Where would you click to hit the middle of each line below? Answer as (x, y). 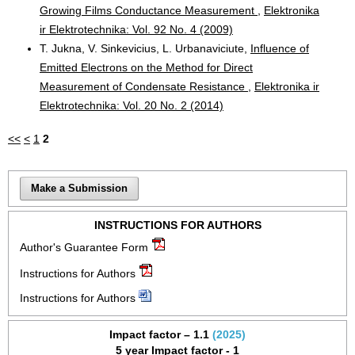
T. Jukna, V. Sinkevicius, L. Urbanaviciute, (145, 48)
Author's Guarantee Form (84, 247)
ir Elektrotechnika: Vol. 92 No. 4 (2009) (136, 29)
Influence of (280, 48)
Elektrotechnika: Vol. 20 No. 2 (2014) (132, 105)
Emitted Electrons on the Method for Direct (146, 67)
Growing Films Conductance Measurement (149, 10)
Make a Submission (80, 188)
